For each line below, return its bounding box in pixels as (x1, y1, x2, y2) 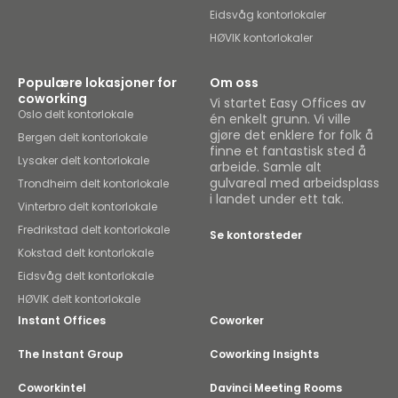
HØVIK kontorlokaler (210, 30, 313, 45)
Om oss (210, 74, 259, 92)
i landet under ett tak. (210, 190, 344, 208)
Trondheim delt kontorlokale (18, 176, 169, 191)
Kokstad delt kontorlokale (18, 245, 154, 260)
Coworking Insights (210, 346, 319, 362)
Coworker (210, 313, 264, 328)
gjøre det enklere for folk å (210, 126, 373, 144)
